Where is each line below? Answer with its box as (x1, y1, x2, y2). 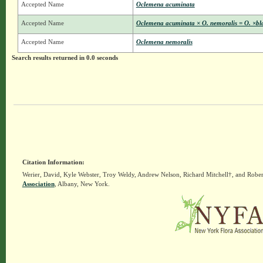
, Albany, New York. (54, 180, 110, 188)
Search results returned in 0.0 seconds (11, 54, 118, 62)
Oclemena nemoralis (136, 38, 193, 46)
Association (22, 180, 55, 188)
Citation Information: (22, 159, 85, 166)
